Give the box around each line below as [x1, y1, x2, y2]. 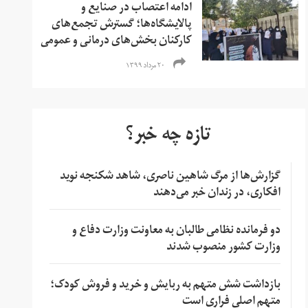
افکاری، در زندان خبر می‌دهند [153, 181, 280, 206]
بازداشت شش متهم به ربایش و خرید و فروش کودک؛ [49, 273, 280, 298]
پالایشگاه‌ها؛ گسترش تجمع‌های [52, 12, 192, 38]
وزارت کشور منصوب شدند [166, 235, 280, 261]
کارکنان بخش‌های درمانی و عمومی [41, 29, 192, 54]
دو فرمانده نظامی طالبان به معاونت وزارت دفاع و [71, 219, 280, 244]
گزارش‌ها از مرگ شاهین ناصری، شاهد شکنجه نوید [59, 164, 280, 190]
